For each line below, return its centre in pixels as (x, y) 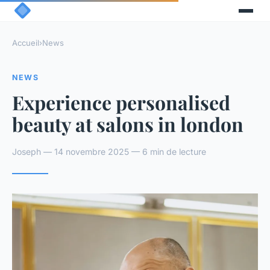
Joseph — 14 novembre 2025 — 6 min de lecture (109, 151)
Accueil (26, 43)
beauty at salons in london (128, 124)
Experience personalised (121, 102)
